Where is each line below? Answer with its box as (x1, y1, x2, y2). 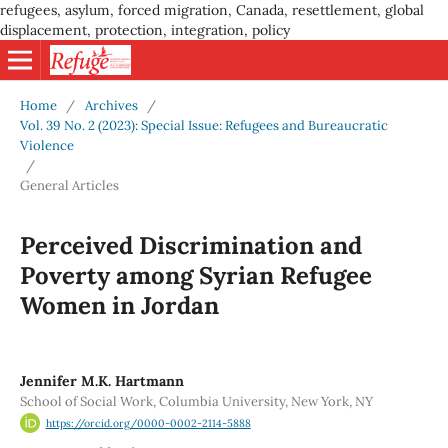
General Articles (19, 176, 119, 194)
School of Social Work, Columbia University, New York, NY (19, 392, 373, 410)
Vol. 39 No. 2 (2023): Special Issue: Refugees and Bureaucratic (19, 116, 388, 134)
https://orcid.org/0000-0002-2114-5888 (45, 416, 251, 431)
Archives (84, 96, 138, 114)
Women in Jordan (19, 289, 219, 321)
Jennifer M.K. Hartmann (19, 371, 184, 390)
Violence (19, 136, 74, 154)
